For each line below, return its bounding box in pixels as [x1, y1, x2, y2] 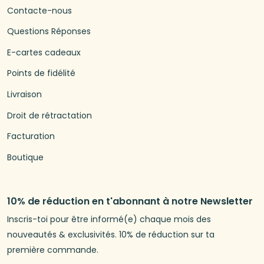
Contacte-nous [7, 4, 72, 16]
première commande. [7, 244, 98, 256]
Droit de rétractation [7, 109, 92, 121]
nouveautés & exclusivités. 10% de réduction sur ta [7, 229, 214, 241]
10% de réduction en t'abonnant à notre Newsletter [7, 194, 253, 209]
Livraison [7, 88, 42, 100]
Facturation [7, 130, 55, 143]
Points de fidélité [7, 67, 75, 80]
